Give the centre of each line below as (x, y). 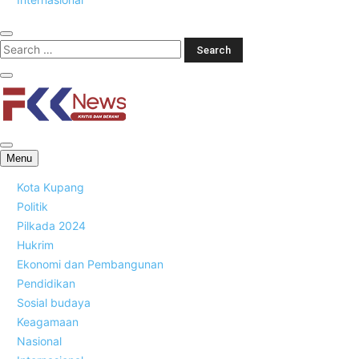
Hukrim (35, 245)
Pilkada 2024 (51, 226)
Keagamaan (48, 322)
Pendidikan (46, 283)
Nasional (39, 341)
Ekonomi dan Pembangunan (90, 264)
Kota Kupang (50, 187)
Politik (32, 206)
